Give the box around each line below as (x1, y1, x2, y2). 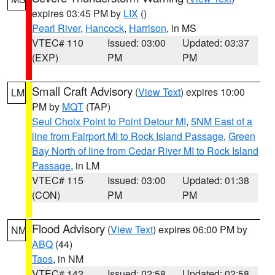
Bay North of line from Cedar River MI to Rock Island (32, 144, 258, 158)
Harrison (129, 21, 166, 35)
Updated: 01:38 (182, 173, 250, 187)
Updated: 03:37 (182, 36, 250, 50)
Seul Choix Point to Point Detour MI (32, 114, 186, 128)
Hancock (85, 21, 124, 35)
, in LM (71, 158, 99, 172)
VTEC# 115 (32, 173, 83, 187)
